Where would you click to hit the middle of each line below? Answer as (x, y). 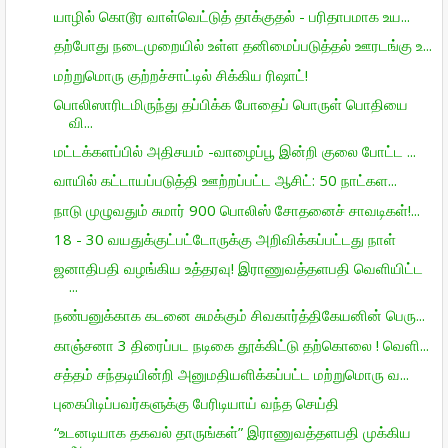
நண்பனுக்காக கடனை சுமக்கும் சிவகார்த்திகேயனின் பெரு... (239, 315)
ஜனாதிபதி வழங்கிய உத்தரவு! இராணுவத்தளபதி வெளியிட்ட (238, 268)
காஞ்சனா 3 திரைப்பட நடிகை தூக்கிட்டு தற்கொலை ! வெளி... (241, 344)
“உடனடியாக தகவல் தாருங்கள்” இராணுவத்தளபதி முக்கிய (232, 432)
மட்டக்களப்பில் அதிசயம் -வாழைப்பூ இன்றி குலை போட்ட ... (234, 151)
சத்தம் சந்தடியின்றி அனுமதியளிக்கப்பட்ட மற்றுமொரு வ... (231, 373)
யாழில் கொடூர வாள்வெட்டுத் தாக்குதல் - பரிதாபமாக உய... (231, 16)
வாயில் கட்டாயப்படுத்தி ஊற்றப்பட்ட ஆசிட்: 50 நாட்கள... (225, 180)
